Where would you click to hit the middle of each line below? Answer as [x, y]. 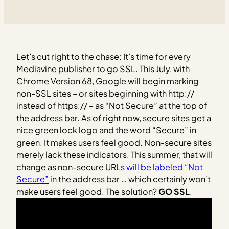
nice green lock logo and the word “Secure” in [107, 130]
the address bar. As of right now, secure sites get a [114, 118]
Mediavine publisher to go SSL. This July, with [103, 68]
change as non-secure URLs [72, 167]
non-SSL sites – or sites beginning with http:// [106, 93]
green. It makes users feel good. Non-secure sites [114, 142]
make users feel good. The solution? [88, 191]
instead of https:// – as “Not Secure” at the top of [112, 105]
